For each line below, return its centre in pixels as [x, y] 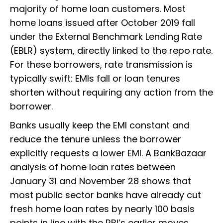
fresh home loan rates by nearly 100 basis [102, 209]
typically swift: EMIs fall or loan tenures [95, 79]
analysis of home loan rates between [93, 167]
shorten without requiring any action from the [111, 93]
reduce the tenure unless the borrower [96, 139]
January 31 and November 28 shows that [101, 181]
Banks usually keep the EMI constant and [100, 125]
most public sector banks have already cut [106, 195]
